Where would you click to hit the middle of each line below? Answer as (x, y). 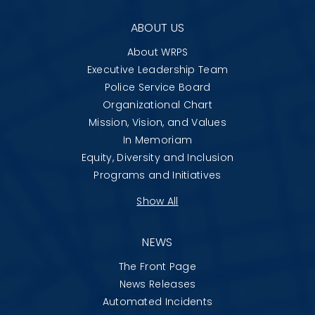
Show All (157, 201)
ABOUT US (157, 27)
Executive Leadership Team (157, 69)
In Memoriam (157, 140)
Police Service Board (157, 87)
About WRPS (157, 52)
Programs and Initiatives (157, 175)
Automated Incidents (157, 301)
